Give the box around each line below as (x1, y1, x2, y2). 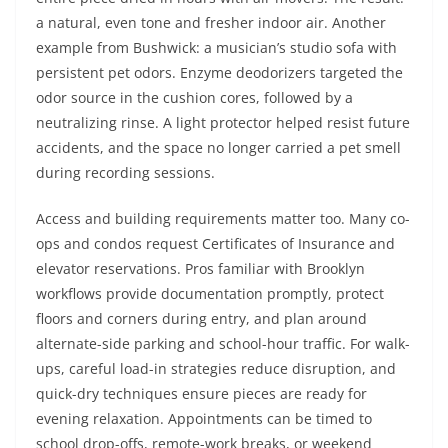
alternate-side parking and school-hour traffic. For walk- (36, 334, 410, 353)
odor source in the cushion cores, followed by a (36, 88, 353, 107)
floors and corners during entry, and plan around (36, 309, 367, 328)
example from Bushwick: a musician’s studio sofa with (36, 38, 397, 57)
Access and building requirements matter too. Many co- (36, 209, 410, 228)
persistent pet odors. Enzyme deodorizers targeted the (36, 63, 403, 82)
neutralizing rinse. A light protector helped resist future (36, 113, 410, 132)
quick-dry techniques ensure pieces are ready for (36, 384, 367, 403)
